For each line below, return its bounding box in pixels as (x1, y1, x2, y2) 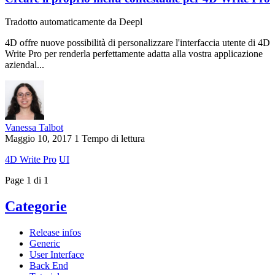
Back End (29, 260, 68, 271)
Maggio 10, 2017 (5, 133, 72, 144)
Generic (29, 238, 60, 249)
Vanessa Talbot (5, 122, 63, 133)
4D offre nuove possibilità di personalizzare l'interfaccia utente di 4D (5, 37, 270, 48)
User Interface (29, 249, 84, 260)
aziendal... (5, 60, 44, 71)
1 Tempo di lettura (74, 133, 145, 144)
